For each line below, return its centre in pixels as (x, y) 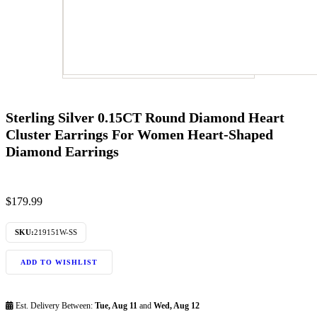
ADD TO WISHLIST (59, 262)
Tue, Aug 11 (116, 305)
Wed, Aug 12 (177, 305)
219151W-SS (56, 232)
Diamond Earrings (62, 152)
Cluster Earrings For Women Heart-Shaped (139, 135)
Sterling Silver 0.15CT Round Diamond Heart (145, 118)
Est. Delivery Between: (54, 305)
